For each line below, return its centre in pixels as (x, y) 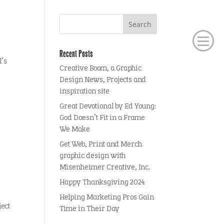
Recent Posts (76, 53)
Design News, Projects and (103, 80)
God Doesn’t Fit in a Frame (102, 118)
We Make (75, 130)
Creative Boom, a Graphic (101, 69)
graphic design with (93, 156)
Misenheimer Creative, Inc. (105, 168)
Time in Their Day (90, 209)
